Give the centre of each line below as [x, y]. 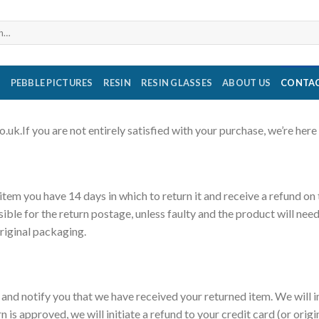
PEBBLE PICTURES [52, 83]
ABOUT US [247, 83]
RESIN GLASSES [177, 83]
